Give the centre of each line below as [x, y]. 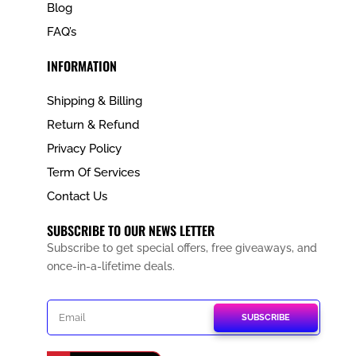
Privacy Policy [84, 149]
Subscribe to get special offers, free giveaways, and [182, 248]
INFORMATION [81, 66]
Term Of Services [93, 173]
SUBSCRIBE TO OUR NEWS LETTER [130, 231]
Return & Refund [93, 125]
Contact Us [77, 197]
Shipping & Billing [94, 101]
